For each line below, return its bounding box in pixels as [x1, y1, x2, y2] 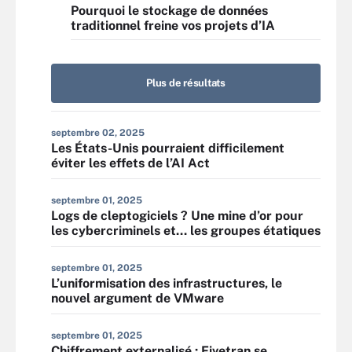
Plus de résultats [146, 77, 225, 89]
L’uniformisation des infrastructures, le [51, 276, 282, 291]
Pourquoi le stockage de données [71, 3, 268, 18]
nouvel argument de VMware [51, 291, 224, 306]
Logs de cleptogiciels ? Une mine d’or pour [51, 208, 303, 223]
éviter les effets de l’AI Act [51, 156, 210, 170]
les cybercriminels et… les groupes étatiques [51, 223, 321, 238]
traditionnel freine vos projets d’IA [71, 18, 275, 33]
